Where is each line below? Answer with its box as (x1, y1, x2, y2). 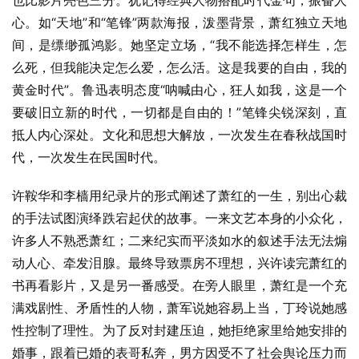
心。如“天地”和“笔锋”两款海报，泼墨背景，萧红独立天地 (12, 14, 347, 30)
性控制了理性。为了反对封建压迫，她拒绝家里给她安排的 (12, 322, 347, 338)
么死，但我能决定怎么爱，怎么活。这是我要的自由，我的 (12, 59, 347, 75)
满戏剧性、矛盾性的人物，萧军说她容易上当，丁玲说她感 (12, 300, 347, 316)
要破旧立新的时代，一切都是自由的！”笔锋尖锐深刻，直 (12, 104, 347, 120)
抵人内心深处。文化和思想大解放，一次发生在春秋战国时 (12, 127, 347, 143)
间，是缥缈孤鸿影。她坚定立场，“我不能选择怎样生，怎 (12, 37, 347, 53)
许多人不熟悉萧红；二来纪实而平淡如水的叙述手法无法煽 (12, 232, 347, 248)
